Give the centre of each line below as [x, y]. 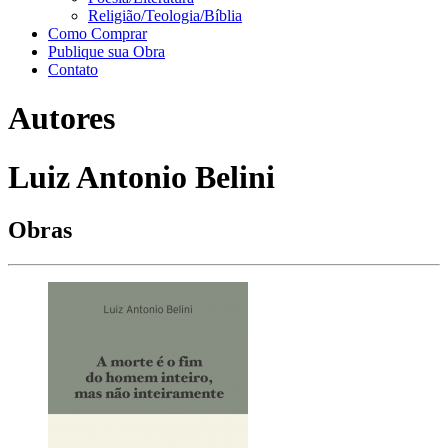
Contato [73, 69]
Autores [61, 118]
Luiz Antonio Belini [141, 176]
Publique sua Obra [106, 51]
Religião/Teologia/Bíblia [165, 15]
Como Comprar [97, 33]
